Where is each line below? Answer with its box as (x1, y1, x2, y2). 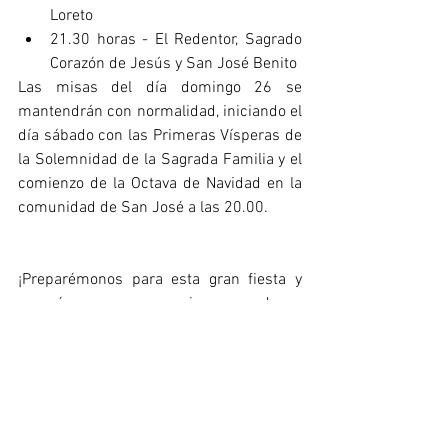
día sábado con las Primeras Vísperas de (18, 125, 302, 146)
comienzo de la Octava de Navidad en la (18, 173, 302, 194)
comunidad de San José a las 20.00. (18, 197, 268, 218)
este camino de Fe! (18, 317, 148, 338)
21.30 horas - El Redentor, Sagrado (50, 29, 302, 50)
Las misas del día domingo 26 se (18, 77, 302, 98)
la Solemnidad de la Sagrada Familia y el (18, 149, 302, 170)
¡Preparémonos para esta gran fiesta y (18, 269, 302, 290)
